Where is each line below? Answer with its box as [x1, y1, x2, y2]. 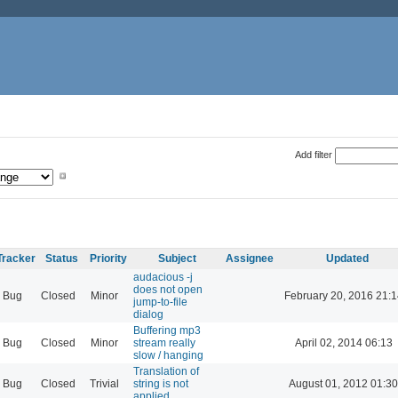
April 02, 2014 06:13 [294, 336, 393, 349]
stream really [133, 336, 195, 349]
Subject [157, 251, 196, 265]
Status [45, 251, 78, 265]
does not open [133, 283, 203, 296]
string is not [133, 377, 188, 390]
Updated [325, 251, 369, 265]
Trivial [90, 377, 119, 390]
